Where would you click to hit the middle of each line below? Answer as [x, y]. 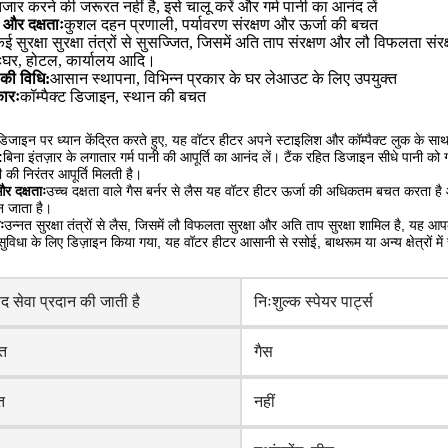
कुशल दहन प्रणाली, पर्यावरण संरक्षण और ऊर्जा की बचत [221, 24]
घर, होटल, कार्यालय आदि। [79, 60]
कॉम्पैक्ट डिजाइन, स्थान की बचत [113, 96]
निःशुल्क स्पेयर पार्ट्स [313, 301]
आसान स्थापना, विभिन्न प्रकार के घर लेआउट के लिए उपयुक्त [223, 78]
